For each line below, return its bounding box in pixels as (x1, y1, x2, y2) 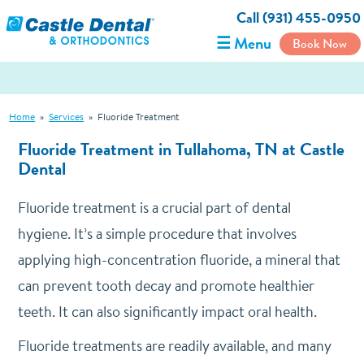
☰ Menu (215, 32, 271, 55)
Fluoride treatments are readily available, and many (17, 336, 331, 356)
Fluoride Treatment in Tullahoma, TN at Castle (17, 136, 344, 162)
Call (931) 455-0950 (236, 7, 361, 28)
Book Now (292, 34, 348, 53)
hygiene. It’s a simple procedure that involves (17, 223, 297, 244)
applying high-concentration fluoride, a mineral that (17, 249, 340, 270)
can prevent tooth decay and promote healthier (17, 275, 314, 296)
